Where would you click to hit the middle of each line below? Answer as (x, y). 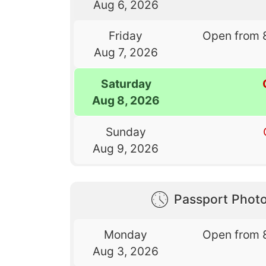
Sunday (126, 132)
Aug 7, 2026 (126, 52)
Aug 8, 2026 (126, 100)
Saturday (126, 83)
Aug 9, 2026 (126, 148)
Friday (126, 35)
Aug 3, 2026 (126, 251)
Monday (126, 234)
